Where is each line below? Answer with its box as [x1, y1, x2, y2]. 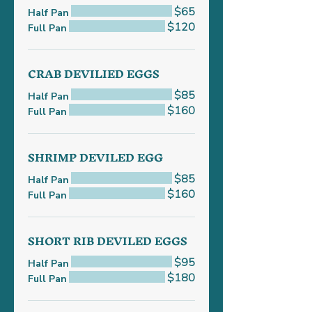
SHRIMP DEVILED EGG [28, 145, 163, 170]
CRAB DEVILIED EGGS [28, 61, 159, 86]
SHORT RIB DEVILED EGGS [28, 228, 187, 253]
